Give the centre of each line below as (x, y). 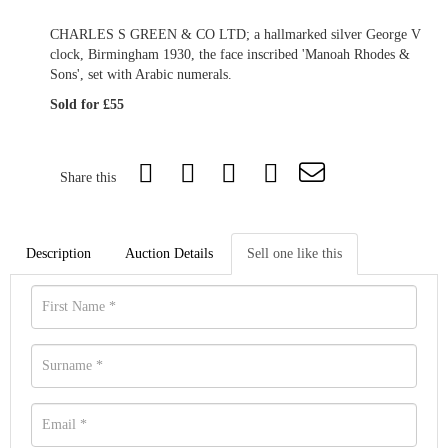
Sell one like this (294, 254)
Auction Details (169, 254)
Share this (88, 178)
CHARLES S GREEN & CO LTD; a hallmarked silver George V (235, 35)
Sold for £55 (87, 105)
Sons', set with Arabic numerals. (141, 75)
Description (58, 254)
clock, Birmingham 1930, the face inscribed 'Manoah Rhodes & (230, 55)
